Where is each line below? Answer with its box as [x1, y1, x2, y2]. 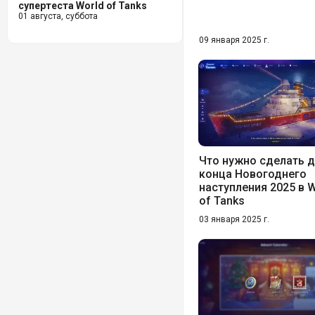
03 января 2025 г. [199, 214, 269, 225]
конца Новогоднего [199, 167, 307, 181]
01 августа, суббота [18, 11, 98, 21]
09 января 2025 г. [199, 35, 269, 46]
